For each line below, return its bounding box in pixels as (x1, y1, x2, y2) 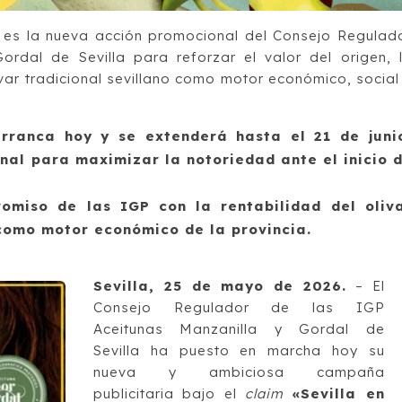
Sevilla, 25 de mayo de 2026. (92, 276, 347, 294)
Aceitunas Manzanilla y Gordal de (92, 319, 385, 337)
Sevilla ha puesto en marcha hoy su (92, 341, 385, 359)
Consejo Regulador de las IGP (92, 298, 385, 316)
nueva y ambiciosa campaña (92, 363, 385, 380)
